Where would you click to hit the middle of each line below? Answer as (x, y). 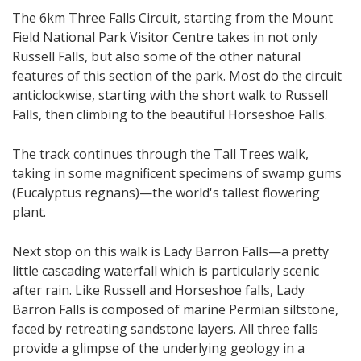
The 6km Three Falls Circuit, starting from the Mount (172, 18)
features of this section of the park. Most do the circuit (177, 76)
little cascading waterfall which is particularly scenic (166, 271)
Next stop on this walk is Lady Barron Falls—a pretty (170, 252)
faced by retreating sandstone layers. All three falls (165, 329)
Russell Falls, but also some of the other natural (156, 57)
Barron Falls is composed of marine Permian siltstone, (175, 310)
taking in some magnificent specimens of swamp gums (177, 174)
